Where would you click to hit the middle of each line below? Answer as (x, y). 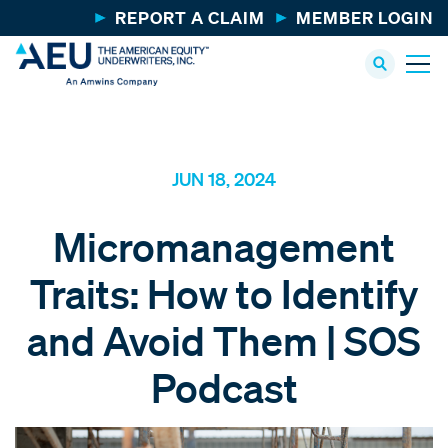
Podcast (224, 387)
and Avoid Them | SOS (224, 340)
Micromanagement (224, 246)
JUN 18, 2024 (224, 179)
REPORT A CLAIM (190, 17)
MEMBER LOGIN (364, 17)
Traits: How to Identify (224, 293)
